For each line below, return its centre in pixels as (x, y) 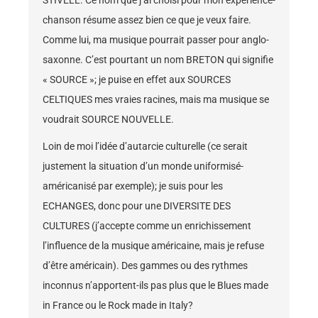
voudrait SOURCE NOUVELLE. (108, 120)
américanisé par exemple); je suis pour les (133, 186)
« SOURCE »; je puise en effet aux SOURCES (137, 80)
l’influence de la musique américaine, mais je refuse (153, 246)
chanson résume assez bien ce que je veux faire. (147, 20)
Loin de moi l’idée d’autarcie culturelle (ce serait (145, 147)
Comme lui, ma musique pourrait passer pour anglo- (156, 40)
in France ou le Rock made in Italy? (118, 306)
